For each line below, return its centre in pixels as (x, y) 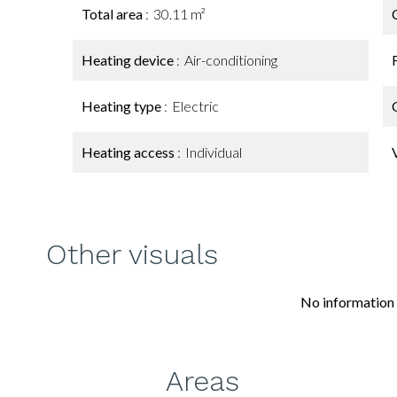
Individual (214, 152)
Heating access (129, 152)
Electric (195, 106)
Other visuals (132, 254)
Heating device (129, 60)
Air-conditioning (231, 60)
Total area (113, 14)
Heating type (123, 106)
